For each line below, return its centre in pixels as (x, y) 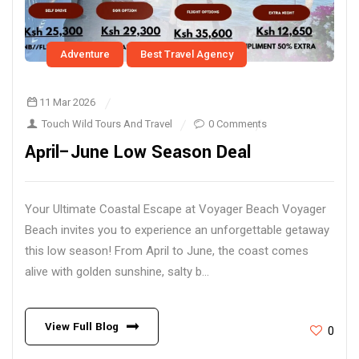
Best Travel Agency (187, 54)
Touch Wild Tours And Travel (107, 124)
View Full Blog (82, 327)
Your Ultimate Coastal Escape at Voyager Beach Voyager (175, 210)
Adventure (85, 54)
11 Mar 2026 (68, 103)
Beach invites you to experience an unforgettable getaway (177, 230)
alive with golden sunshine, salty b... (117, 272)
